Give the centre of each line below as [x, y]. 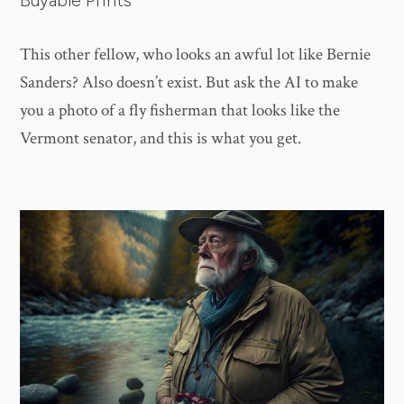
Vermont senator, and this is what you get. [161, 138]
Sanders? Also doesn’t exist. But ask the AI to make [189, 82]
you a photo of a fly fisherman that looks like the [180, 110]
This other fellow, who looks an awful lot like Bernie [196, 54]
